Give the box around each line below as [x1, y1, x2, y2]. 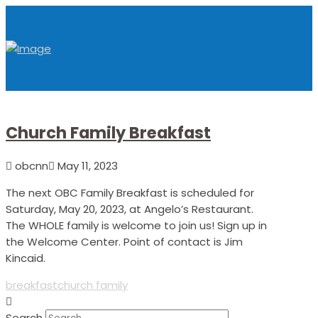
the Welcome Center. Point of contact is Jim [6, 234, 243, 250]
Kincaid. [6, 251, 45, 266]
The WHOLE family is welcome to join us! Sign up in [6, 218, 267, 234]
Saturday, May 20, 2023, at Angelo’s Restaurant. [6, 202, 253, 217]
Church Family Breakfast [6, 121, 211, 144]
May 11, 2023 [55, 158, 118, 174]
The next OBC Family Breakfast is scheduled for [6, 185, 254, 201]
